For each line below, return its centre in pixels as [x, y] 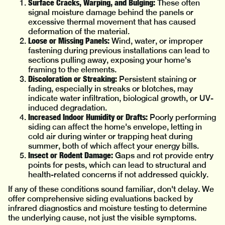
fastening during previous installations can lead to [119, 51]
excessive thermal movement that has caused [112, 22]
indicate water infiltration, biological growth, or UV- [121, 98]
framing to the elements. [72, 70]
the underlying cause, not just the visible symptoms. [102, 218]
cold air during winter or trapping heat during [110, 137]
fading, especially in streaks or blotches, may [110, 89]
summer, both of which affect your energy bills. [114, 146]
